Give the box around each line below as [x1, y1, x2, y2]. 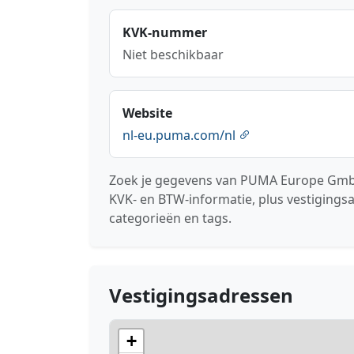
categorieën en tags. [109, 209, 232, 228]
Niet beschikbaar [122, 46, 224, 64]
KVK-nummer [122, 24, 207, 42]
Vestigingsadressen [109, 282, 293, 309]
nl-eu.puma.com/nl [122, 126, 239, 145]
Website [122, 104, 172, 122]
